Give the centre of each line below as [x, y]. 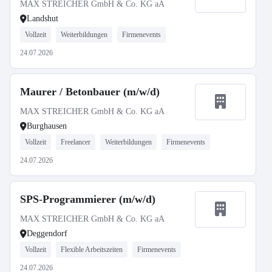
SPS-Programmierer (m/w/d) [88, 199]
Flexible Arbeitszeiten [92, 250]
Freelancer [76, 142]
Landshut [42, 19]
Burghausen [47, 126]
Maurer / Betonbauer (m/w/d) [90, 92]
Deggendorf [47, 233]
